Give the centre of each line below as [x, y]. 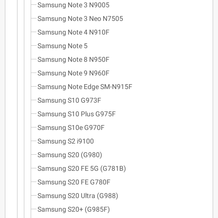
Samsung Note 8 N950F [73, 59]
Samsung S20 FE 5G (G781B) [82, 168]
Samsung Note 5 [63, 45]
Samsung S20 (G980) [70, 154]
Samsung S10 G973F [69, 100]
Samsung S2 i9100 [66, 141]
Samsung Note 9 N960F [73, 73]
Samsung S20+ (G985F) [74, 209]
